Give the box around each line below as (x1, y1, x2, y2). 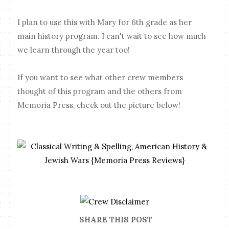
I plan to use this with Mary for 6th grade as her (17, 17, 192, 27)
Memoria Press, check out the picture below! (17, 100, 181, 110)
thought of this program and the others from (17, 86, 182, 96)
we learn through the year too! (17, 44, 130, 55)
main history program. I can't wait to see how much (17, 31, 207, 41)
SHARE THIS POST (79, 215, 152, 225)
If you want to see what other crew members (17, 72, 184, 82)
